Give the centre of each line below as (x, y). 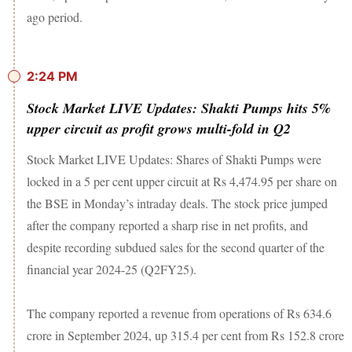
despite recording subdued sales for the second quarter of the (176, 247)
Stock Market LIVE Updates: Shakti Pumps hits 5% (179, 108)
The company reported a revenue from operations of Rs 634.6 (179, 313)
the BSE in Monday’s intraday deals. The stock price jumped (177, 203)
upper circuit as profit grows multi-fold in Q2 (159, 128)
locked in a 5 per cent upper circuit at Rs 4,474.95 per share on (182, 181)
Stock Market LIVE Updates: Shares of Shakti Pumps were (174, 159)
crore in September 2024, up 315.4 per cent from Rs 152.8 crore (185, 335)
